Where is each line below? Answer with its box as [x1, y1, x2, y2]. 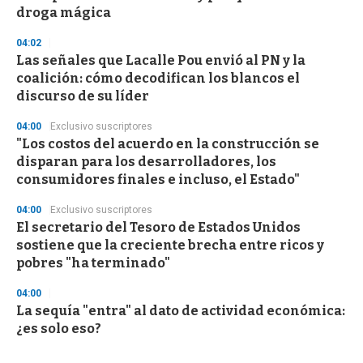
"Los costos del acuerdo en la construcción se [16, 136, 319, 152]
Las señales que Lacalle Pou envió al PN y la [16, 53, 305, 69]
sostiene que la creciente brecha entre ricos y [16, 237, 324, 254]
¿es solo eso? [16, 321, 101, 337]
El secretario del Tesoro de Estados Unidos [16, 220, 301, 236]
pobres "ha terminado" [16, 255, 170, 271]
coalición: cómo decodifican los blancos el [16, 70, 300, 87]
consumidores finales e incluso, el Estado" [16, 172, 300, 188]
